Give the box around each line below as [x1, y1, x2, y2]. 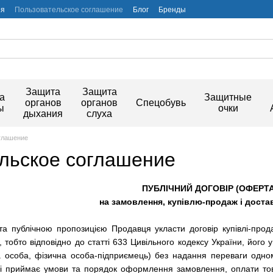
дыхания [23, 108, 63, 119]
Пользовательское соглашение [15, 5, 123, 14]
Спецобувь [136, 97, 186, 108]
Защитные [204, 92, 252, 102]
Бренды [158, 5, 186, 14]
